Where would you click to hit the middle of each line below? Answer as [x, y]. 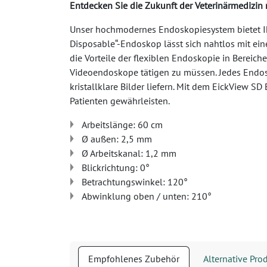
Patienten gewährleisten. [120, 101]
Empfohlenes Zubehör [134, 259]
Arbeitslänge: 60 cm [122, 125]
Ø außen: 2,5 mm [117, 139]
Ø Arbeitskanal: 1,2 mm [129, 153]
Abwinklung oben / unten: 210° [147, 196]
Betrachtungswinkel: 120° [135, 182]
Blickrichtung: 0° [116, 167]
